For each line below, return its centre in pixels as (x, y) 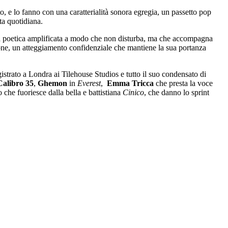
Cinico (133, 92)
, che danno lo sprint (177, 92)
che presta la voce (183, 83)
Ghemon (52, 83)
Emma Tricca (130, 83)
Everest (89, 83)
